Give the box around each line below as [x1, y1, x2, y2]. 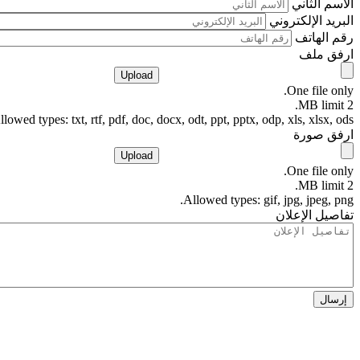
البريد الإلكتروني [269, 14, 354, 27]
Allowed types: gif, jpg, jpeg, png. [183, 193, 354, 207]
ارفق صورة [293, 128, 354, 141]
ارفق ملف [299, 47, 354, 61]
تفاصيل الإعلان [276, 208, 354, 222]
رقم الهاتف [295, 31, 354, 44]
